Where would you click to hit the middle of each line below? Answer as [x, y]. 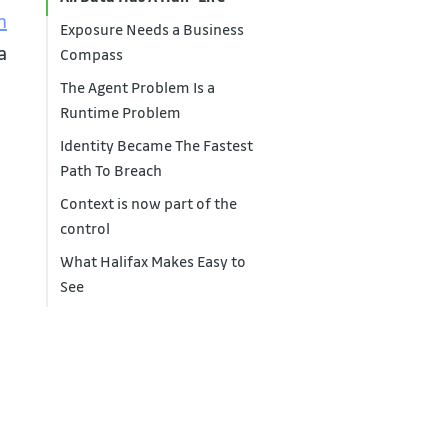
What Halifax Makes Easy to [153, 261]
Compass [92, 54]
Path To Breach [111, 170]
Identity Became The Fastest [157, 145]
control [85, 228]
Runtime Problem [121, 112]
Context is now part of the [149, 203]
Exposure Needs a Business [152, 29]
